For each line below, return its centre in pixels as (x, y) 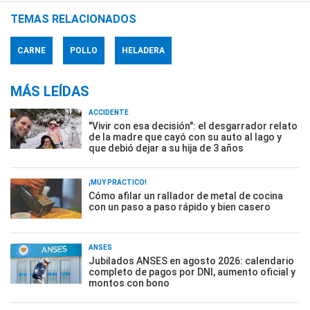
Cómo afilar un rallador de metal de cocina (186, 196)
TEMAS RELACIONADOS (73, 19)
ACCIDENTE (109, 113)
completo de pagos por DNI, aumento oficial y (192, 272)
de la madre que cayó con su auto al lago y (185, 137)
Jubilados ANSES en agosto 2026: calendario (191, 261)
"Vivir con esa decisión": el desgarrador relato (193, 126)
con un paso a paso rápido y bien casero (180, 207)
